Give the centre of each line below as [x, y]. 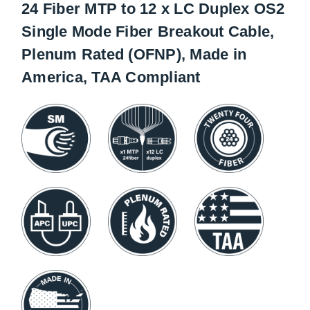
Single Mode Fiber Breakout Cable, [148, 31]
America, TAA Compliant [111, 77]
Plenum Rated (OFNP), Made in [134, 54]
